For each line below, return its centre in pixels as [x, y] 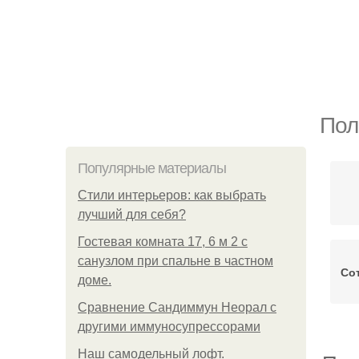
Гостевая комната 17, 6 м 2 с [163, 242]
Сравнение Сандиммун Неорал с [177, 307]
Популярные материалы [152, 168]
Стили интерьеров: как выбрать [172, 195]
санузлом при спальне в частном [175, 261]
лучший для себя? [132, 214]
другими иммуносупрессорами [169, 327]
